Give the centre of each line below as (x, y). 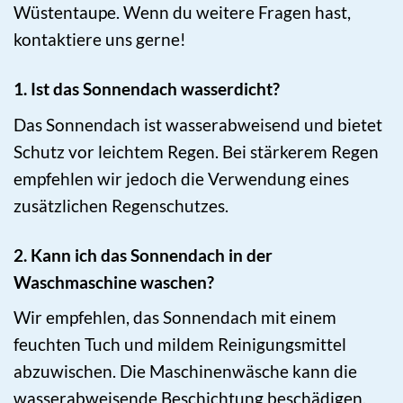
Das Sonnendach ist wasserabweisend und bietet (198, 124)
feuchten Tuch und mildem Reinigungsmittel (180, 345)
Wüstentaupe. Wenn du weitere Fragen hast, (182, 13)
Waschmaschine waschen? (114, 282)
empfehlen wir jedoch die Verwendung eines (181, 178)
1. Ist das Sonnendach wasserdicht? (147, 89)
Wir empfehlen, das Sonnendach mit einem (175, 318)
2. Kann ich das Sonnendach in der (143, 255)
